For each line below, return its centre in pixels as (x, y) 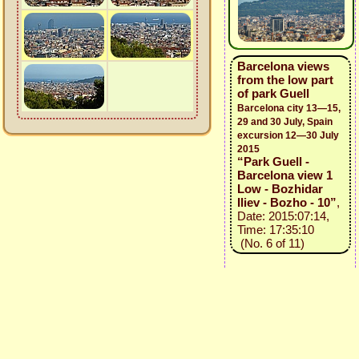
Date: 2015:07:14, (283, 216)
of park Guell (273, 93)
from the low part (285, 80)
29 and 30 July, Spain (284, 122)
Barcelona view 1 (284, 175)
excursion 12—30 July (288, 135)
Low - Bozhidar (280, 189)
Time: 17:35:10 (275, 230)
